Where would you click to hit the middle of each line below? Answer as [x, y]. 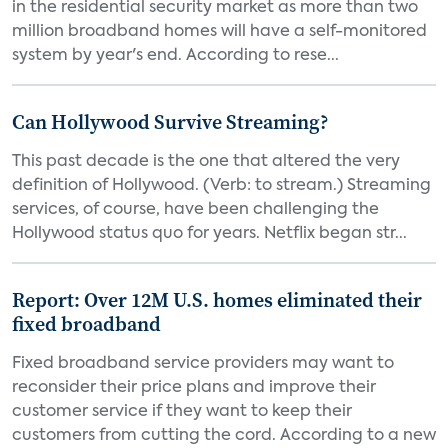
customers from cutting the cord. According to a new [224, 436]
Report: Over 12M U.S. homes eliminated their [217, 300]
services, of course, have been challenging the [195, 210]
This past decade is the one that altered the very [206, 162]
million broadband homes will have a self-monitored [219, 32]
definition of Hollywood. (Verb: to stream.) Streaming [221, 186]
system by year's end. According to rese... [175, 56]
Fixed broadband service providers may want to [203, 364]
